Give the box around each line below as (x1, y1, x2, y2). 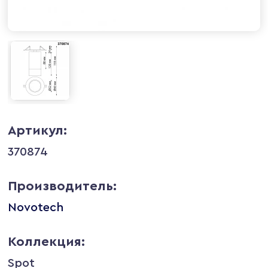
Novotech (8, 201, 64, 214)
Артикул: (8, 123, 68, 137)
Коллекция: (8, 234, 86, 248)
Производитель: (8, 179, 117, 193)
